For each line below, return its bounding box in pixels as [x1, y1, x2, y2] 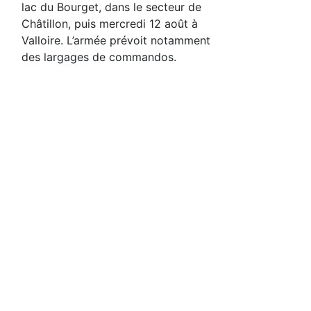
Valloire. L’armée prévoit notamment [22, 33, 210, 47]
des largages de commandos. [22, 49, 176, 64]
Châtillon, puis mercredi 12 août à [22, 16, 198, 31]
